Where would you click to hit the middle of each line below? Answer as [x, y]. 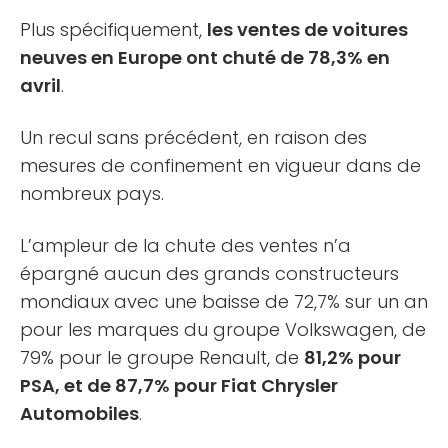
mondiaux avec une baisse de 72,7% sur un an [224, 301]
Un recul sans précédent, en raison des [193, 137]
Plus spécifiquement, [113, 29]
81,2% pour [352, 357]
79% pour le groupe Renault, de [162, 357]
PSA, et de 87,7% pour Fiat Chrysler [179, 385]
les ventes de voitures [307, 29]
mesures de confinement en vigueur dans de [220, 165]
